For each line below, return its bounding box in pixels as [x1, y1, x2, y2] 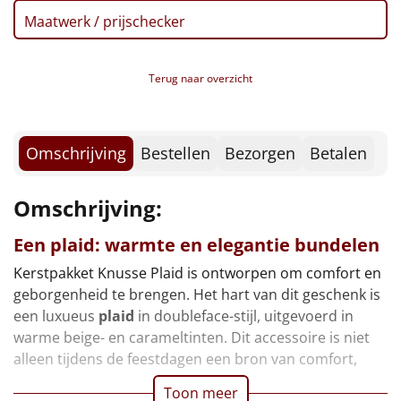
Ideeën [13, 292, 64, 313]
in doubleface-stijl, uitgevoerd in [134, 305, 354, 326]
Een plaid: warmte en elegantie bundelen [13, 232, 380, 257]
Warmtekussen [13, 40, 126, 62]
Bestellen [141, 141, 210, 164]
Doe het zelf [13, 378, 103, 399]
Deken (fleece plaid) [13, 169, 161, 191]
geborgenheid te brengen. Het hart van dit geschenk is [13, 284, 380, 304]
